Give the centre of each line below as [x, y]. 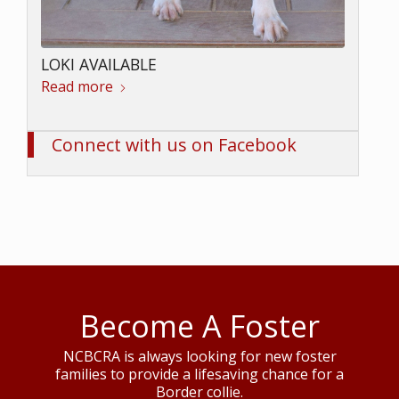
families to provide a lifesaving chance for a [199, 374]
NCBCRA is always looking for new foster [199, 356]
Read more [77, 86]
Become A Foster [199, 326]
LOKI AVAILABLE [99, 64]
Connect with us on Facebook [174, 145]
